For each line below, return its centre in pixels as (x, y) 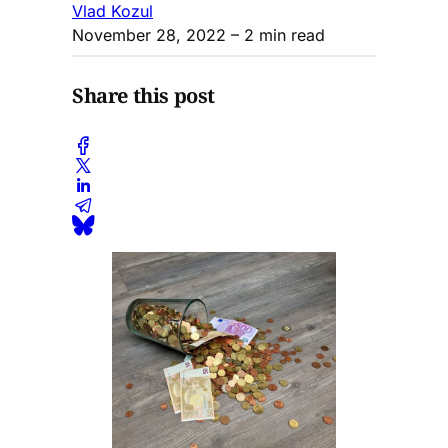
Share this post (143, 96)
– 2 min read (275, 34)
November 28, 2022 (149, 34)
